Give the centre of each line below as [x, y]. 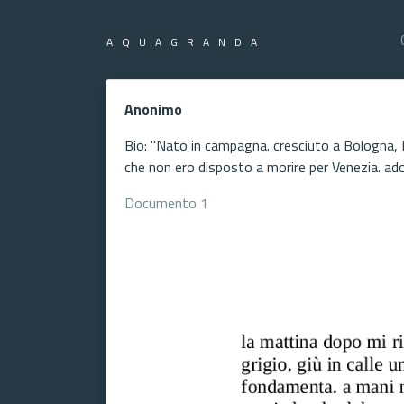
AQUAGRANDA [186, 42]
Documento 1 [166, 203]
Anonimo [153, 109]
